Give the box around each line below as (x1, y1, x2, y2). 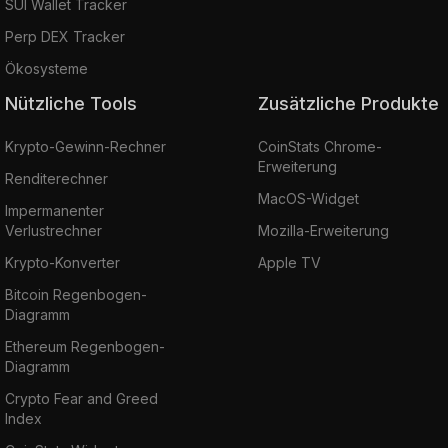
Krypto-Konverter (5, 253, 120, 271)
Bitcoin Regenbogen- (5, 285, 147, 303)
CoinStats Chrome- (257, 137, 382, 155)
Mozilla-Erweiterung (257, 221, 389, 239)
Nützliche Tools (18, 92, 137, 114)
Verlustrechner (5, 221, 102, 239)
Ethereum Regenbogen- (5, 337, 165, 355)
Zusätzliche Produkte (268, 92, 439, 114)
